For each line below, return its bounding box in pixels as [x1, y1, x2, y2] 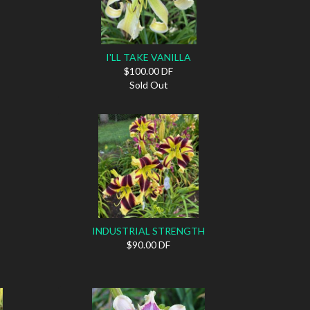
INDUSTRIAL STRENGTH [92, 224, 206, 237]
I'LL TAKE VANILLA [106, 51, 192, 63]
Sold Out [129, 78, 168, 91]
